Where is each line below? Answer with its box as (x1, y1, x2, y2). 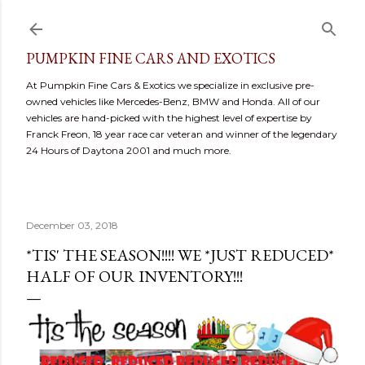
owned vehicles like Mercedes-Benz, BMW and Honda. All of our (26, 95, 320, 108)
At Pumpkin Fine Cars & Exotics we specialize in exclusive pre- (26, 79, 314, 91)
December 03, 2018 (26, 219, 118, 231)
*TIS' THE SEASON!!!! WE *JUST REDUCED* (26, 244, 334, 266)
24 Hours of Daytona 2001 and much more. (26, 144, 231, 156)
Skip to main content (116, 10, 249, 31)
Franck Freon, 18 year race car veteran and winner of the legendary (26, 128, 337, 140)
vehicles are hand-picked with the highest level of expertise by (26, 112, 312, 124)
